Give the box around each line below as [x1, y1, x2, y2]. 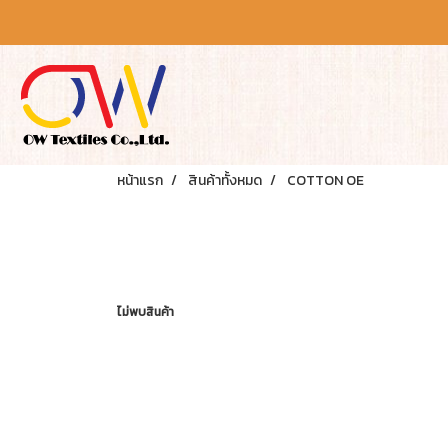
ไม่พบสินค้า [117, 302, 174, 321]
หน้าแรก [117, 169, 163, 191]
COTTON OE [287, 169, 364, 191]
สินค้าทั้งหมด [188, 169, 262, 191]
